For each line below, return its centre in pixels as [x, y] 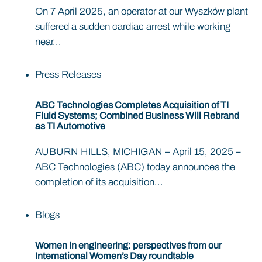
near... [48, 42]
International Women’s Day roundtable [114, 256]
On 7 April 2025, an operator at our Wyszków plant [142, 12]
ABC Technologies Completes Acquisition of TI [132, 105]
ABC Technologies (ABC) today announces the [135, 167]
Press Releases [68, 75]
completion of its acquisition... [99, 182]
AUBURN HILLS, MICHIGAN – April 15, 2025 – [138, 151]
